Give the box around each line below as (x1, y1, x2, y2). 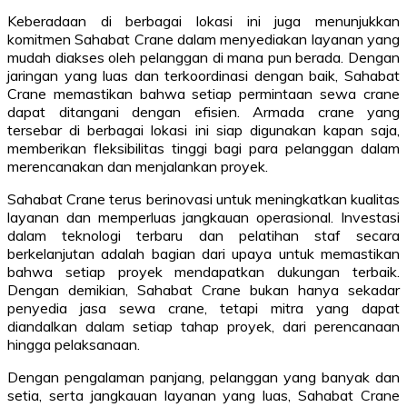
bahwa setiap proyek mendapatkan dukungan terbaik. (7, 263, 400, 282)
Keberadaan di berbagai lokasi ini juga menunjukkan (7, 12, 400, 31)
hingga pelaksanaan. (7, 335, 140, 354)
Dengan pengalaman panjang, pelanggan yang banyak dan (7, 368, 400, 387)
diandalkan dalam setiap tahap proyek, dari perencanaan (7, 317, 400, 336)
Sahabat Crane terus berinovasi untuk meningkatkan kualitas (7, 190, 400, 209)
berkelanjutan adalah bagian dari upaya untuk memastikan (7, 244, 400, 263)
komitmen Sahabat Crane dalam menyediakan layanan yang (7, 30, 400, 49)
